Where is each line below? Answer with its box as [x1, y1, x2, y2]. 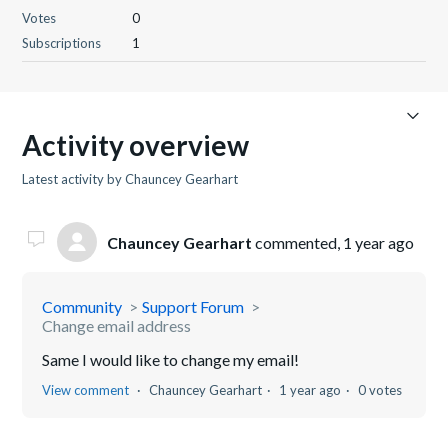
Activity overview [22, 128, 250, 162]
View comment [42, 382, 130, 398]
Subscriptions [22, 35, 102, 51]
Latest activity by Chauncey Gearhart [22, 171, 239, 187]
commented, [252, 232, 344, 252]
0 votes [358, 382, 403, 398]
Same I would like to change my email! [42, 350, 300, 369]
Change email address [42, 316, 192, 335]
